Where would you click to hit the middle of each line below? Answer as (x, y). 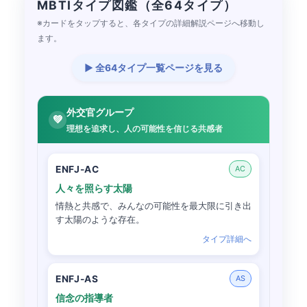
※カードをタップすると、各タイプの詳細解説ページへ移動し (151, 23)
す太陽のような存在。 (100, 220)
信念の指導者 (84, 298)
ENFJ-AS (77, 279)
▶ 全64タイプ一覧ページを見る (153, 68)
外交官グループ (100, 112)
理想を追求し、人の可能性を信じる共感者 (145, 129)
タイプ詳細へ (227, 240)
